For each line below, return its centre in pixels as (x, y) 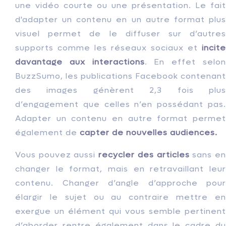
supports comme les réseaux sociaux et (108, 48)
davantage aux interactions (80, 62)
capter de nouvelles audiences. (150, 133)
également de (47, 133)
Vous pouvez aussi (57, 155)
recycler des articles (144, 155)
